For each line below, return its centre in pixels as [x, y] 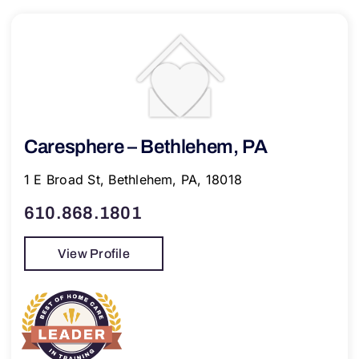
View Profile [93, 253]
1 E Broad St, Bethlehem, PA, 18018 [133, 179]
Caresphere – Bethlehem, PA [145, 146]
